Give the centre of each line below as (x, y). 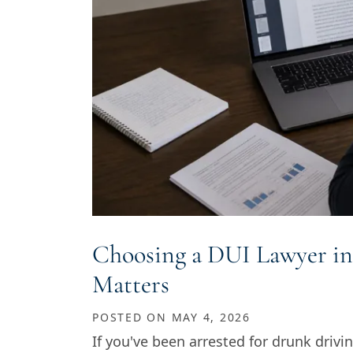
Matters (131, 284)
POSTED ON (132, 318)
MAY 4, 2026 (211, 318)
